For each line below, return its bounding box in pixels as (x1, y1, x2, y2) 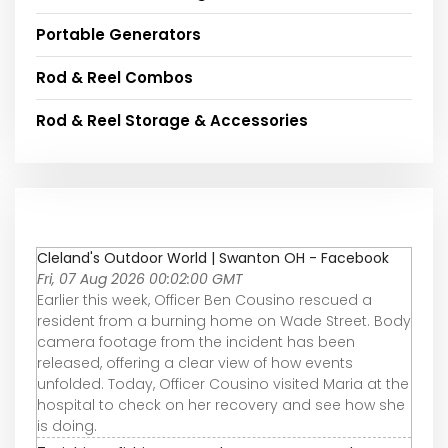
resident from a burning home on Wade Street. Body (37, 311, 411, 332)
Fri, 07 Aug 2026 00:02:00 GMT (37, 269, 243, 290)
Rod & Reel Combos (36, 67, 193, 89)
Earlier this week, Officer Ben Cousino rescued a (37, 290, 372, 311)
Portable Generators (36, 24, 201, 46)
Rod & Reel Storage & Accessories (36, 110, 308, 132)
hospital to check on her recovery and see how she (37, 395, 405, 416)
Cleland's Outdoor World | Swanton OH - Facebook (37, 248, 389, 269)
